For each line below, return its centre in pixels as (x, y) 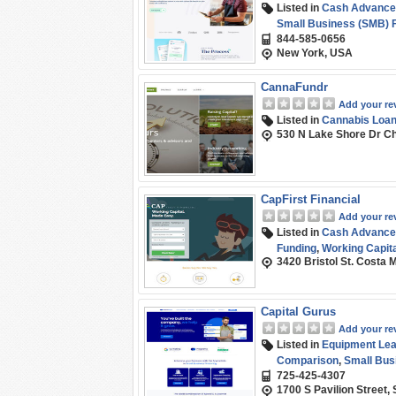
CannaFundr (294, 87)
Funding (297, 248)
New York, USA (315, 53)
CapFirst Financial (311, 199)
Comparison (308, 361)
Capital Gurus (298, 312)
